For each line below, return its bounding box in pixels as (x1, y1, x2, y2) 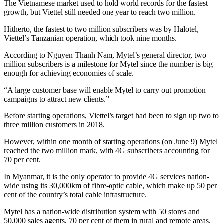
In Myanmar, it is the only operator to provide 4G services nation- (4, 172, 209, 181)
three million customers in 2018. (4, 120, 105, 129)
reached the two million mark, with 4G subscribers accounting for (4, 146, 210, 155)
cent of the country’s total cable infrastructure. (4, 190, 147, 199)
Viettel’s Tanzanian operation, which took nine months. (4, 34, 177, 43)
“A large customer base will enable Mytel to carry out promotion (4, 86, 206, 95)
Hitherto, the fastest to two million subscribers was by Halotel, (4, 25, 199, 34)
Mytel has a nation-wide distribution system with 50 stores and (4, 207, 200, 216)
